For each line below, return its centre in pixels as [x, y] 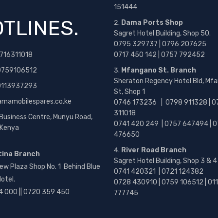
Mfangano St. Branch [159, 70]
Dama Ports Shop [152, 23]
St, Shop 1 [129, 92]
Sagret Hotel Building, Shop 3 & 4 [165, 161]
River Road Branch [154, 150]
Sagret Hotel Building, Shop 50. [162, 33]
